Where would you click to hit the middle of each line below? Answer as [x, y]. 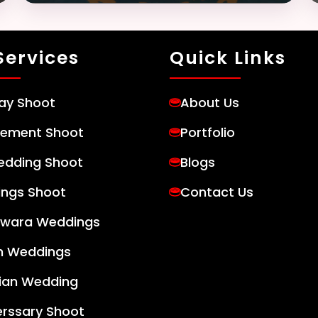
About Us [210, 103]
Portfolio [208, 132]
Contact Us [217, 192]
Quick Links [228, 58]
